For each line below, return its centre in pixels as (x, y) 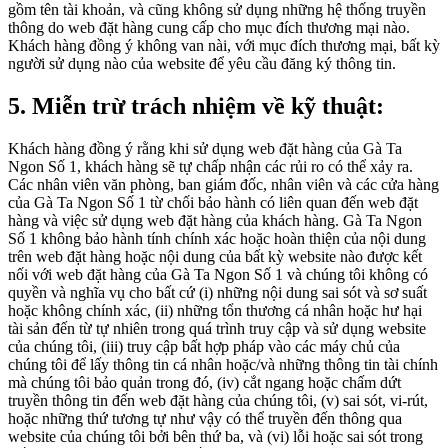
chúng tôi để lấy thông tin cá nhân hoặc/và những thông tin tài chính (223, 364)
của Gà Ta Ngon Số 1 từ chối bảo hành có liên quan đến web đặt (213, 202)
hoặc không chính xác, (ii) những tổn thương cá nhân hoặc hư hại (215, 310)
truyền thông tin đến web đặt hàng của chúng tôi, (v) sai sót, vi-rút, (218, 400)
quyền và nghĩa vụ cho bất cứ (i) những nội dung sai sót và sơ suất (217, 292)
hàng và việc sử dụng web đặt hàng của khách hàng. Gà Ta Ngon (215, 220)
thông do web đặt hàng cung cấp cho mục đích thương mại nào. (209, 28)
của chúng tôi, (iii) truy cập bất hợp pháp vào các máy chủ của (204, 346)
